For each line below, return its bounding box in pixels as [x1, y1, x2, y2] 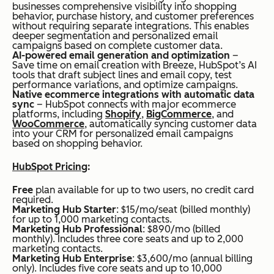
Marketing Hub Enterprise [12, 252, 132, 264]
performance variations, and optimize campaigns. [12, 78, 238, 91]
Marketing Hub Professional [12, 223, 143, 235]
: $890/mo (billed [143, 223, 220, 235]
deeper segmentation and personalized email [12, 29, 218, 42]
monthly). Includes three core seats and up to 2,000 [12, 232, 243, 245]
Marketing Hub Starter [12, 203, 116, 215]
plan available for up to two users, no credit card [35, 183, 254, 196]
